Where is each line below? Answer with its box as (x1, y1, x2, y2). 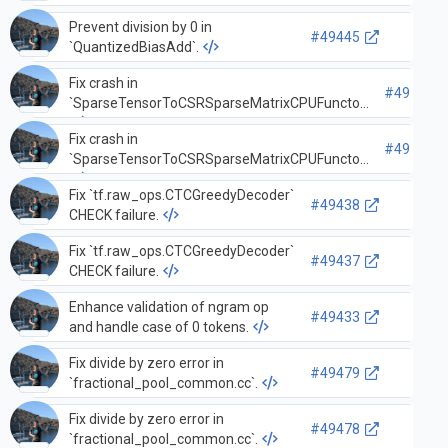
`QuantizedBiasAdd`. (68, 38, 199, 55)
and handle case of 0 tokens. (68, 318, 249, 335)
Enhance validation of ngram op (68, 298, 269, 315)
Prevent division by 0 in (68, 18, 212, 35)
